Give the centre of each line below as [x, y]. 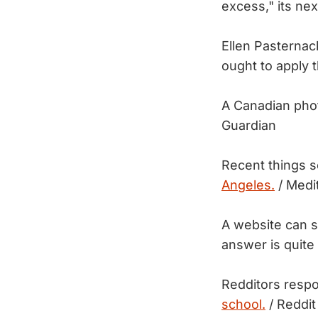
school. [243, 304]
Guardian [249, 125]
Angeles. [248, 185]
